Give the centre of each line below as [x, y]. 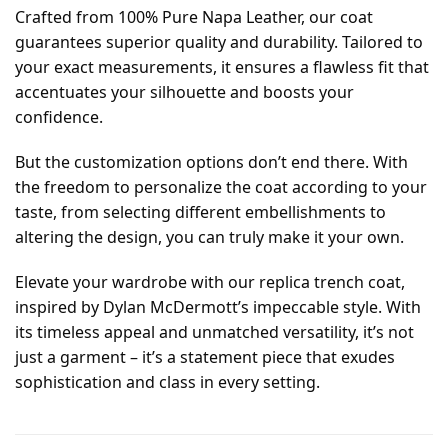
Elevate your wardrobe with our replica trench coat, [210, 281]
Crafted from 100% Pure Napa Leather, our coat [194, 16]
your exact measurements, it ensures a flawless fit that [222, 66]
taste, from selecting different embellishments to [200, 211]
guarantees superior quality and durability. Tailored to [219, 41]
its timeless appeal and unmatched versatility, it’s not [214, 331]
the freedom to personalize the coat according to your [221, 186]
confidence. [59, 116]
